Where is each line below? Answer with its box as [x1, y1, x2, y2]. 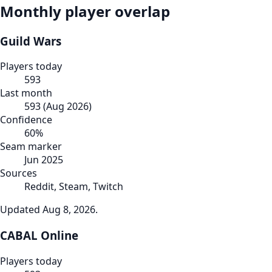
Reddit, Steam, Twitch [24, 180, 123, 194]
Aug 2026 [46, 100, 89, 114]
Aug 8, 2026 [42, 203, 95, 217]
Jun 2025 [24, 153, 63, 167]
